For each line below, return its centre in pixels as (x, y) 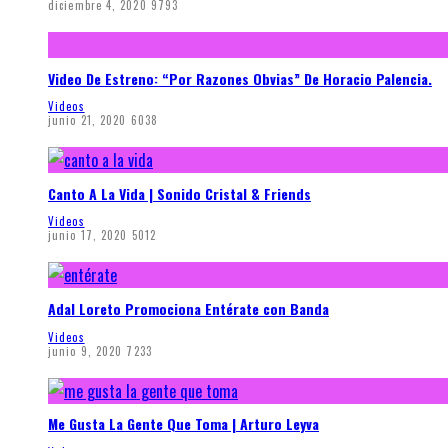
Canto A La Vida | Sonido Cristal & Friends (179, 193)
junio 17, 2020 (88, 235)
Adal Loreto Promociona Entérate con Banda (188, 308)
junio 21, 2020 (87, 120)
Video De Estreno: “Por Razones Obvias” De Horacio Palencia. (240, 78)
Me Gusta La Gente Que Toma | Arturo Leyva (183, 424)
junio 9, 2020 (85, 350)
